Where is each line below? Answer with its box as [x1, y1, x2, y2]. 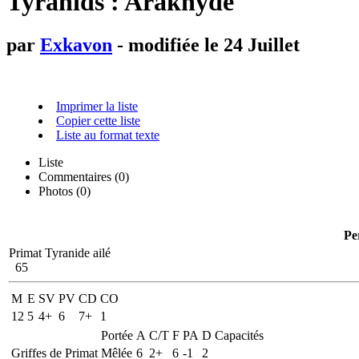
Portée [101, 328, 133, 342]
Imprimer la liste [56, 99, 138, 113]
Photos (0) [38, 184, 91, 198]
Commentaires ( [38, 169, 119, 184]
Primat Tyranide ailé [9, 245, 111, 260]
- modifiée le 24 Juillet [112, 34, 300, 55]
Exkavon [40, 34, 112, 55]
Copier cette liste [56, 113, 140, 127]
